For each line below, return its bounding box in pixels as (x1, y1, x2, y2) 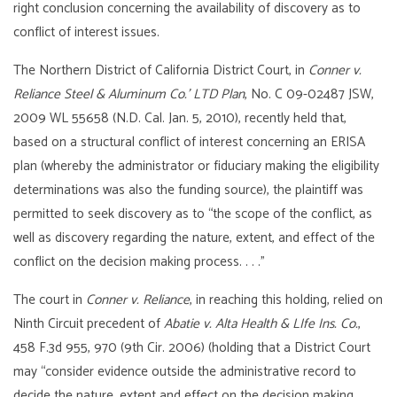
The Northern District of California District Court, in (13, 59, 309, 82)
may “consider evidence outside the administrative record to (13, 361, 357, 384)
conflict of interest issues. (13, 20, 160, 43)
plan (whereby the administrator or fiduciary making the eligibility (13, 155, 380, 178)
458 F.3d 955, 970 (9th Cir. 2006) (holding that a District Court (13, 337, 371, 360)
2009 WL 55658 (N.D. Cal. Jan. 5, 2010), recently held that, (13, 107, 347, 130)
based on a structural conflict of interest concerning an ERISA (13, 131, 366, 154)
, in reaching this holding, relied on (190, 289, 384, 312)
